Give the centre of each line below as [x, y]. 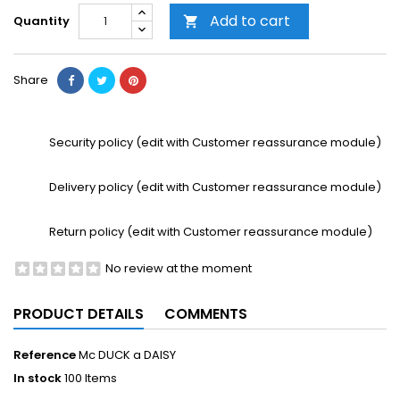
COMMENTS [206, 313]
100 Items [91, 378]
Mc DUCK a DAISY [127, 354]
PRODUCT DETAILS [79, 313]
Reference [45, 354]
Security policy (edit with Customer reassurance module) [215, 142]
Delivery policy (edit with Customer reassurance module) [215, 187]
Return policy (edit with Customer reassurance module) [211, 231]
